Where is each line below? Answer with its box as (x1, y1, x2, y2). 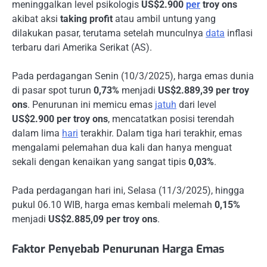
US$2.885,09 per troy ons (48, 213, 157, 225)
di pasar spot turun (12, 85, 94, 96)
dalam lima (12, 128, 62, 139)
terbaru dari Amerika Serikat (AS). (12, 41, 152, 53)
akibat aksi (12, 13, 60, 24)
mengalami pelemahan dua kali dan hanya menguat (12, 142, 232, 153)
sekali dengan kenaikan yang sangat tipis (12, 156, 188, 167)
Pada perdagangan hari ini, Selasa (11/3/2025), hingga (12, 185, 244, 197)
